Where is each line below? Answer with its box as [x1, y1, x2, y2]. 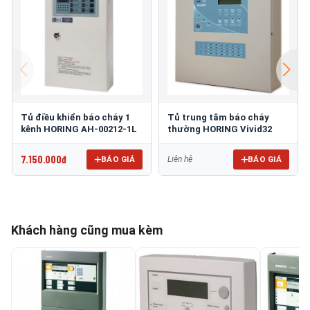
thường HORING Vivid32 [167, 123, 272, 134]
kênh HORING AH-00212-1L [21, 123, 137, 134]
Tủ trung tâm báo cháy [167, 111, 269, 122]
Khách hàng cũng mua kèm [11, 222, 163, 237]
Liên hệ [167, 154, 192, 165]
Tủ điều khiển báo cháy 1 [21, 111, 130, 122]
